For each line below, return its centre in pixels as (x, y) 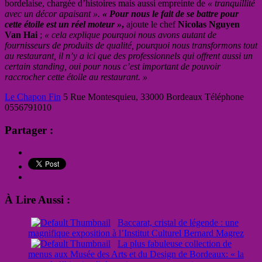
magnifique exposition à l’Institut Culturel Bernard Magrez (136, 233)
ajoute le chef (151, 24)
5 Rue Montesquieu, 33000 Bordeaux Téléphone (152, 96)
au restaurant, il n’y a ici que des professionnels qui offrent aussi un (129, 56)
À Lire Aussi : (37, 199)
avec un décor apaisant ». (54, 13)
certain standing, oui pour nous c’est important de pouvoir (113, 66)
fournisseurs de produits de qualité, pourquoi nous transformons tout (131, 45)
